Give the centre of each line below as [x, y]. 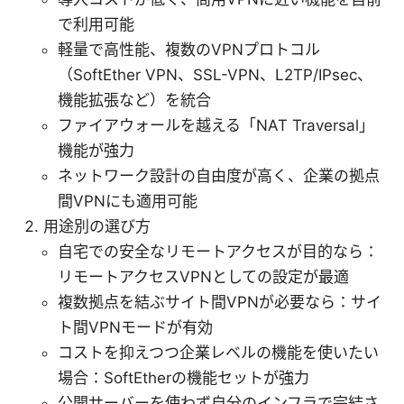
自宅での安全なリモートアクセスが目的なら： [218, 251]
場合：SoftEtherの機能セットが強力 [184, 377]
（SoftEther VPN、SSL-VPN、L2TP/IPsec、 [215, 74]
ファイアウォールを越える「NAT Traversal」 [216, 125]
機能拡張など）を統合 [134, 100]
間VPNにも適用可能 [128, 201]
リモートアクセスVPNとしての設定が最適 [203, 276]
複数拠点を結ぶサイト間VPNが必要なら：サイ [220, 302]
